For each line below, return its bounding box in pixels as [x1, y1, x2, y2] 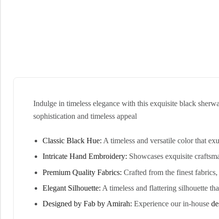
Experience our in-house [132, 199, 212, 208]
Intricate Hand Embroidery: [43, 152, 128, 161]
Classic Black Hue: [43, 136, 102, 145]
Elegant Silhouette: [43, 183, 101, 192]
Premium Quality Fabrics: [43, 168, 122, 176]
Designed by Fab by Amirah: [43, 199, 132, 208]
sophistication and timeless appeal [33, 111, 137, 120]
